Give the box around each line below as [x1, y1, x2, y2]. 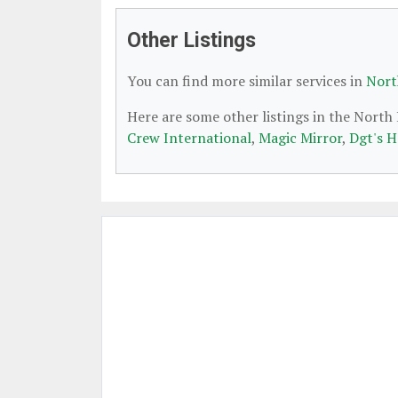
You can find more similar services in [127, 71, 366, 91]
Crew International [127, 128, 251, 147]
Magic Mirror [259, 128, 342, 147]
